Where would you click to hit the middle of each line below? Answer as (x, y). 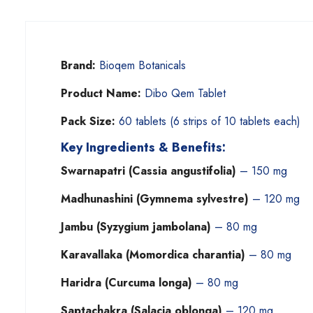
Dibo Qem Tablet (183, 93)
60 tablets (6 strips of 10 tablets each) (208, 121)
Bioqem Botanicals (140, 65)
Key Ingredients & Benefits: (143, 147)
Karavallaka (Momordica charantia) (153, 255)
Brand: (78, 65)
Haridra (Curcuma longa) (126, 283)
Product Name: (101, 93)
